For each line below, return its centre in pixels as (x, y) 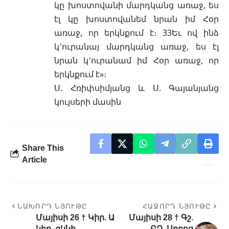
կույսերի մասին (88, 101)
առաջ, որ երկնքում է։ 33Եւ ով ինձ (136, 32)
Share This (43, 148)
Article (35, 159)
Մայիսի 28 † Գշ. (161, 217)
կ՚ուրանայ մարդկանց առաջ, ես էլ (136, 46)
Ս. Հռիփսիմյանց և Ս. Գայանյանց (136, 88)
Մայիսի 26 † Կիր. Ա (75, 217)
